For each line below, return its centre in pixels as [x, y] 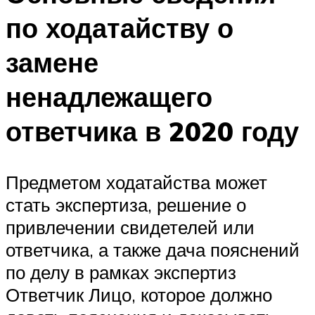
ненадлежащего [109, 96]
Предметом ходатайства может [136, 182]
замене [52, 62]
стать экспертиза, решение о [126, 204]
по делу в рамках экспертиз [121, 272]
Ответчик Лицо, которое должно [139, 294]
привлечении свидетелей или [130, 227]
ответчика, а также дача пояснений [153, 249]
